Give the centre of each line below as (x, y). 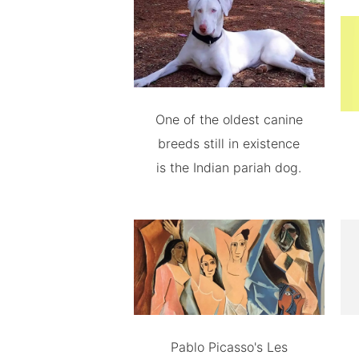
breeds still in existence (229, 143)
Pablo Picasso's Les (229, 347)
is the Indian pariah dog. (229, 167)
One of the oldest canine (229, 119)
